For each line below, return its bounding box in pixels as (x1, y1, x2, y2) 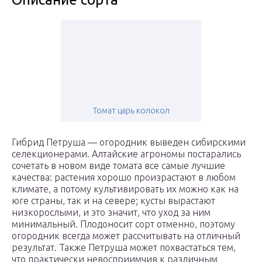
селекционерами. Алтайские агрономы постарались (12, 149, 241, 160)
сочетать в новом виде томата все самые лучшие (12, 160, 225, 171)
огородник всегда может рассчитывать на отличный (12, 230, 240, 242)
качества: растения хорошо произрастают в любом (12, 172, 236, 183)
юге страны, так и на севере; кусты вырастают (12, 195, 215, 206)
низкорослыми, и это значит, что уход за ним (12, 207, 211, 218)
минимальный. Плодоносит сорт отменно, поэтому (12, 219, 235, 230)
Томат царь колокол (92, 106, 170, 116)
